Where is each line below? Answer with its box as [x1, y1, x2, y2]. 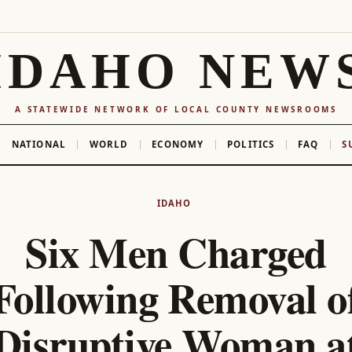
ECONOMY [152, 137, 204, 150]
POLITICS [227, 137, 275, 150]
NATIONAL [11, 137, 66, 150]
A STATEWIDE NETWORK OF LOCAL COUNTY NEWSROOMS [15, 103, 337, 115]
